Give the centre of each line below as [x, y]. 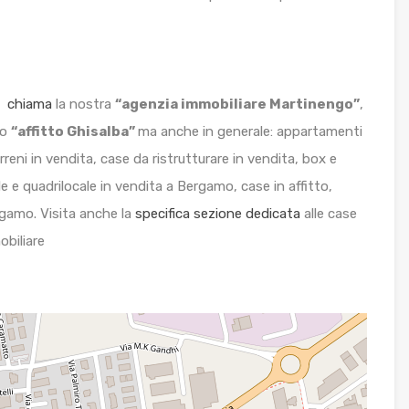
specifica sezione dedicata [218, 214]
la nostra [84, 105]
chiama [30, 105]
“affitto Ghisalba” [74, 132]
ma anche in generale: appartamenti [250, 132]
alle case [329, 214]
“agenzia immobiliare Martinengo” [237, 105]
